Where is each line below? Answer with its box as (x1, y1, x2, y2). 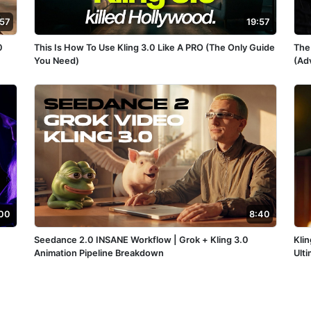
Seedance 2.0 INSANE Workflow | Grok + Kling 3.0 (33, 234, 249, 245)
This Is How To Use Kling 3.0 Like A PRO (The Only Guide (33, 42, 275, 53)
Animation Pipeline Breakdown (33, 247, 164, 258)
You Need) (33, 55, 79, 66)
